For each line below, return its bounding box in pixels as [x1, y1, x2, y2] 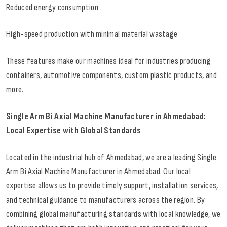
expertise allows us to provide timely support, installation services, [6, 180, 218, 192]
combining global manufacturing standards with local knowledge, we [6, 209, 221, 220]
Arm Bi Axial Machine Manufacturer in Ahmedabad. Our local [6, 166, 191, 177]
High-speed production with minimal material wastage [6, 29, 178, 40]
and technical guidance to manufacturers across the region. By [6, 195, 205, 206]
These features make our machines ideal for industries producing [6, 56, 211, 67]
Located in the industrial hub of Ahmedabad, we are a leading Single [6, 152, 217, 163]
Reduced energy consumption [6, 2, 98, 13]
